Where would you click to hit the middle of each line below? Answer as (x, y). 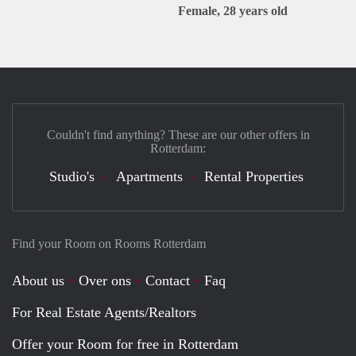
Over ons (105, 281)
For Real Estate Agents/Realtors (104, 312)
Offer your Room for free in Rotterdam (125, 344)
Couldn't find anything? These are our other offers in (178, 135)
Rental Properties (254, 176)
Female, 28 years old (233, 11)
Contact (168, 281)
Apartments (149, 176)
